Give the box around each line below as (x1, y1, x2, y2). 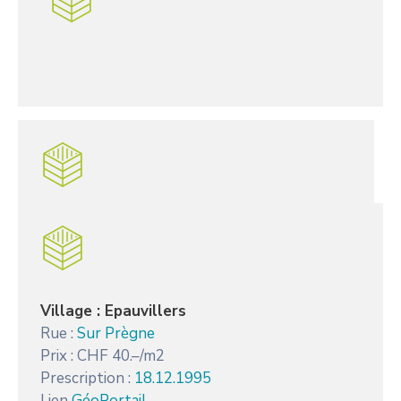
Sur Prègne (77, 322, 155, 344)
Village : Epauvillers (40, 300, 186, 321)
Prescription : (40, 367, 134, 388)
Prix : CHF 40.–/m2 (40, 345, 165, 366)
